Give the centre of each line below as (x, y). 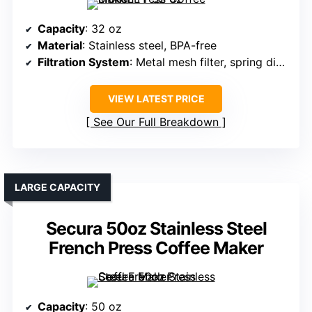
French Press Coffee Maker (156, 248)
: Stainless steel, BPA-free (149, 46)
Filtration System (84, 62)
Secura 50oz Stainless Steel (156, 229)
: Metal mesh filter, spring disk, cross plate (203, 62)
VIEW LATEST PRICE (156, 99)
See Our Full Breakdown (156, 122)
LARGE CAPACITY (57, 187)
